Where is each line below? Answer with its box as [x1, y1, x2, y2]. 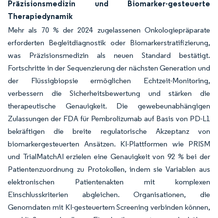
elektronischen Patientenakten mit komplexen [8, 177, 210, 186]
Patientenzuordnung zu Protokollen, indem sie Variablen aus [8, 164, 210, 174]
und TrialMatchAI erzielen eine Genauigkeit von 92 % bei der [8, 152, 210, 161]
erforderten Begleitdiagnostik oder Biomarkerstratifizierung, [8, 38, 210, 47]
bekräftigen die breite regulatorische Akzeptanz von [8, 127, 210, 136]
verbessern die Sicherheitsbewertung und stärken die [8, 89, 210, 98]
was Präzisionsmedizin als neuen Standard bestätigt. [8, 51, 210, 60]
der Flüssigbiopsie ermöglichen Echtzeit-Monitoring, [8, 76, 210, 85]
